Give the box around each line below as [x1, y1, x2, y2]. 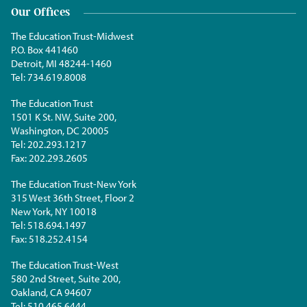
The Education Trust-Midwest [11, 29, 134, 42]
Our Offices [11, 5, 70, 19]
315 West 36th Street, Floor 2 [11, 191, 134, 204]
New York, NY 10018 [11, 204, 97, 218]
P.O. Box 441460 [11, 42, 78, 56]
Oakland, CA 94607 [11, 285, 92, 299]
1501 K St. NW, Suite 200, [11, 110, 116, 123]
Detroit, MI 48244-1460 [11, 56, 112, 70]
